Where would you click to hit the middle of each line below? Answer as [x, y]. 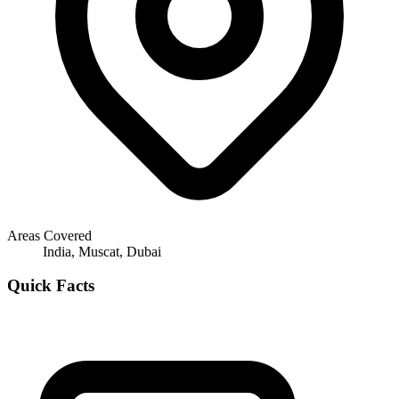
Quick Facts [51, 286]
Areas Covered [49, 235]
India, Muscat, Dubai [102, 251]
